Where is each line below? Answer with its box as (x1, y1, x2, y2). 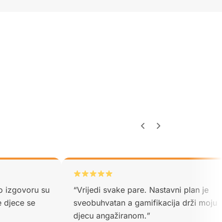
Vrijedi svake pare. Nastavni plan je (77, 185, 209, 195)
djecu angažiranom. (73, 211, 147, 221)
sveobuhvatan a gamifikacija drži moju (73, 198, 218, 208)
